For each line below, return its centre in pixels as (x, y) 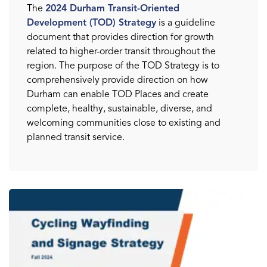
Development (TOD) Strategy (91, 22)
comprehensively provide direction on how (117, 80)
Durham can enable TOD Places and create (118, 94)
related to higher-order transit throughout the (121, 51)
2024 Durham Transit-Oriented (112, 8)
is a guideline (186, 22)
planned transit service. (76, 137)
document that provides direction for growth (120, 37)
